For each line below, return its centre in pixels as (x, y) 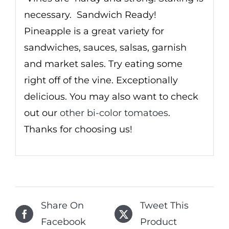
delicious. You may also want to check (111, 96)
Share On (62, 206)
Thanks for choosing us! (78, 129)
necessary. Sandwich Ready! (90, 15)
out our (42, 113)
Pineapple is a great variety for (94, 31)
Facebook (63, 222)
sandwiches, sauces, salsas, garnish (105, 47)
